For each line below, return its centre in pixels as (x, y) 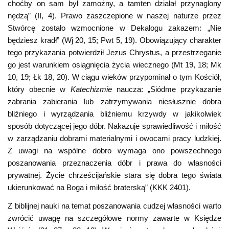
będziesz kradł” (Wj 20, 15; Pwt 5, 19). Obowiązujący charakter (114, 40)
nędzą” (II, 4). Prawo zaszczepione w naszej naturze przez (114, 16)
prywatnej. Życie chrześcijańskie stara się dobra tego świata (114, 175)
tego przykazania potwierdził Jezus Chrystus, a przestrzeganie (114, 53)
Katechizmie (91, 89)
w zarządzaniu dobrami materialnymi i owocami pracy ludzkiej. (114, 139)
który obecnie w (39, 89)
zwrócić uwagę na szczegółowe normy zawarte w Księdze (114, 218)
